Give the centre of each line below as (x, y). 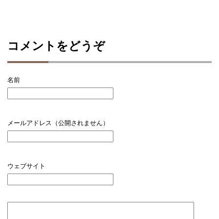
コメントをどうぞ (56, 46)
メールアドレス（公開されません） (59, 123)
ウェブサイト (26, 166)
